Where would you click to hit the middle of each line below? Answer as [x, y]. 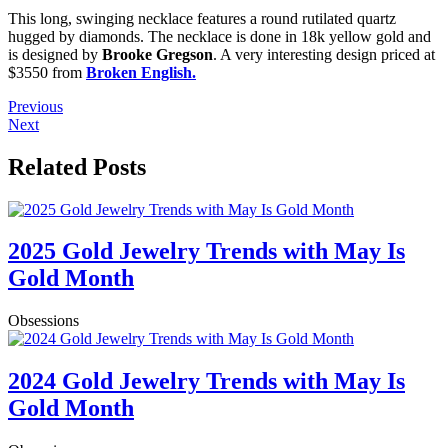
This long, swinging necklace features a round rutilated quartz [202, 18]
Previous [35, 106]
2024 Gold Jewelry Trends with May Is [206, 381]
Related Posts [77, 166]
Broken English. [141, 72]
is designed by [55, 54]
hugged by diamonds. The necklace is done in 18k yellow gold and [219, 36]
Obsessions [43, 321]
